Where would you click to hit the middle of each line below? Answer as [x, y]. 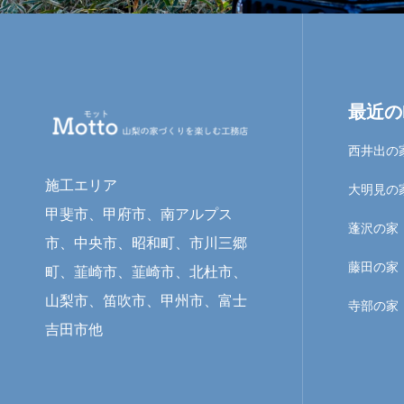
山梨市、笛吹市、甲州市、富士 [146, 301]
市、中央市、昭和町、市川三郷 [146, 243]
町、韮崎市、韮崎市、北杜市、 [146, 272]
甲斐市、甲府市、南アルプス [139, 215]
